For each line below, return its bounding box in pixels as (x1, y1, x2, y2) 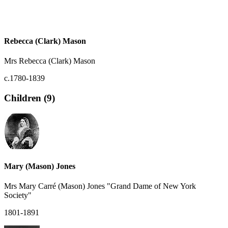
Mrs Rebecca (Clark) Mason (4, 56, 95, 66)
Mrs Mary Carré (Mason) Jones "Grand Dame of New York (4, 182, 196, 191)
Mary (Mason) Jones (4, 162, 75, 171)
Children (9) (4, 93, 55, 104)
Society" (4, 191, 32, 200)
